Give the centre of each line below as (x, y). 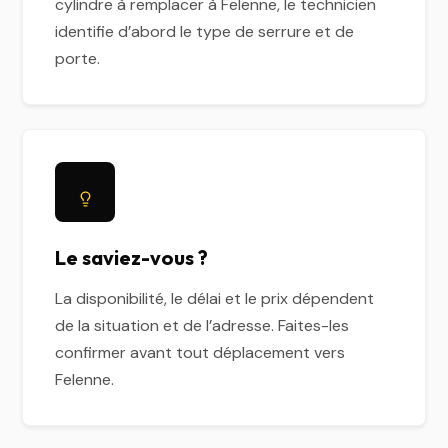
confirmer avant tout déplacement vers (200, 352)
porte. (78, 58)
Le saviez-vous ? (132, 257)
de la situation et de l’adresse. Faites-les (202, 325)
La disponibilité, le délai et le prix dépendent (215, 298)
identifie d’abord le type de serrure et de (205, 31)
